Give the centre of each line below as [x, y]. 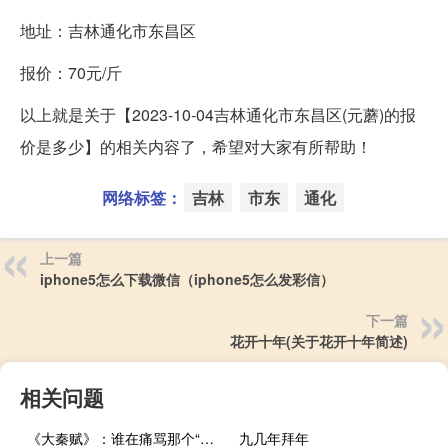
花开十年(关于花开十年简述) [319, 340]
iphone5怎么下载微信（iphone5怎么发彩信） [187, 278]
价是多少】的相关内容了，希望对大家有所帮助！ [196, 146]
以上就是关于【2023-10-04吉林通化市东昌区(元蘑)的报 [218, 114]
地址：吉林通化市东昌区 [108, 30]
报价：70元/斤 [71, 72]
